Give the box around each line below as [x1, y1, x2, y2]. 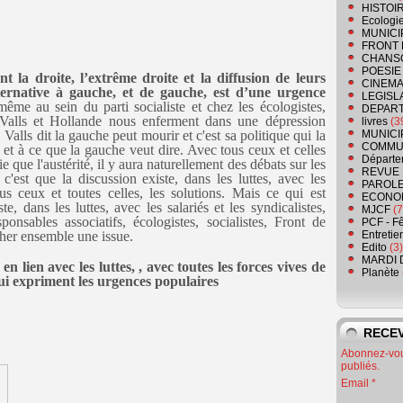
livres [362, 115, 388, 129]
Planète [362, 266, 399, 280]
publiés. [341, 360, 380, 373]
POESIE [362, 65, 401, 78]
